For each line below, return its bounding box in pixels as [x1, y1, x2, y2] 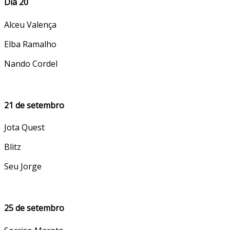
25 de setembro [4, 202, 64, 214]
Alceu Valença [4, 18, 56, 30]
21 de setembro [4, 99, 64, 111]
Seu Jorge [4, 161, 42, 172]
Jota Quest [4, 122, 45, 133]
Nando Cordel [4, 57, 57, 69]
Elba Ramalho [4, 38, 56, 50]
